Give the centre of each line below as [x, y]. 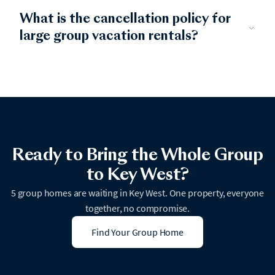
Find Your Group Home [137, 232]
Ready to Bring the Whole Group [137, 156]
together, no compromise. [137, 208]
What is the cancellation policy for [125, 20]
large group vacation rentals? [109, 37]
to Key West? [137, 176]
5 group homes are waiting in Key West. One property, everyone [137, 193]
